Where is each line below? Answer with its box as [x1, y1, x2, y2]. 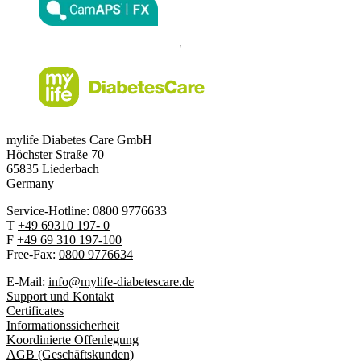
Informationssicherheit [6, 317, 119, 332]
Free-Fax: [6, 247, 59, 261]
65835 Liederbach [6, 161, 99, 176]
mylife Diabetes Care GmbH [6, 132, 152, 147]
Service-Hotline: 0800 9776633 [6, 203, 167, 218]
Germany [6, 176, 54, 190]
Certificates [6, 303, 64, 317]
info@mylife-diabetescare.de [48, 274, 194, 288]
